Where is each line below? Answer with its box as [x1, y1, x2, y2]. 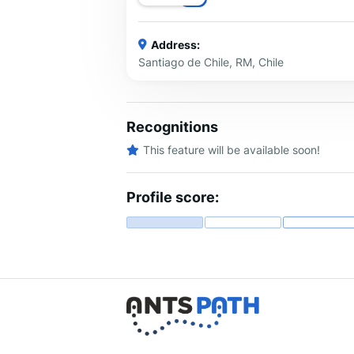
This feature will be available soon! [143, 143, 320, 157]
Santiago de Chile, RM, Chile [138, 55, 284, 69]
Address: [151, 37, 200, 51]
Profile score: [126, 189, 219, 206]
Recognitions [126, 119, 218, 136]
